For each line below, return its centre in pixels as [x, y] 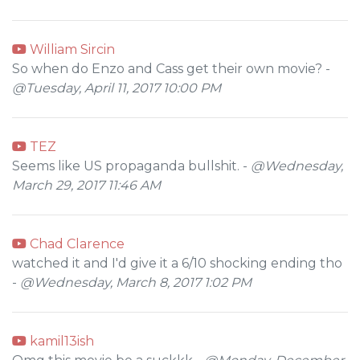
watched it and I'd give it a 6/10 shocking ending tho [177, 263]
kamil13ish [60, 341]
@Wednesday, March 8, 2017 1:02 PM [136, 282]
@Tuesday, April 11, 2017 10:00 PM [117, 88]
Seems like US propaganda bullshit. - [131, 166]
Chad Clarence [76, 244]
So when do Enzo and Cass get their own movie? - [171, 69]
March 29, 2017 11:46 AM [86, 185]
